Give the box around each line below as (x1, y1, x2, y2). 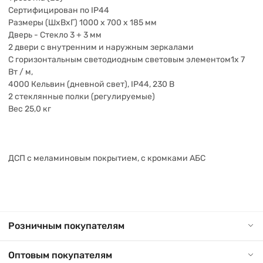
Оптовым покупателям (8, 249, 112, 261)
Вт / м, (8, 67, 33, 77)
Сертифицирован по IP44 (8, 5, 109, 15)
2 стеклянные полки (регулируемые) (8, 92, 155, 102)
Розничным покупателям (8, 220, 124, 231)
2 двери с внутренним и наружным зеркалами (8, 42, 194, 52)
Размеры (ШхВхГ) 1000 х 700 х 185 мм (8, 18, 157, 28)
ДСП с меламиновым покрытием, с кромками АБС (8, 153, 205, 163)
